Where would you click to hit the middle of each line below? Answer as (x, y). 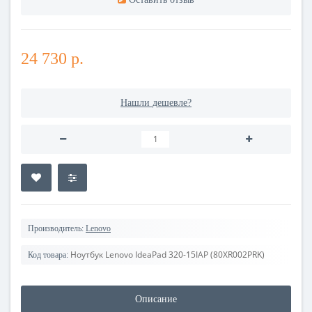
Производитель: (56, 228)
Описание (156, 299)
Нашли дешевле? (156, 102)
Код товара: (48, 255)
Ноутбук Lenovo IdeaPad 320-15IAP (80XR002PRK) (167, 254)
